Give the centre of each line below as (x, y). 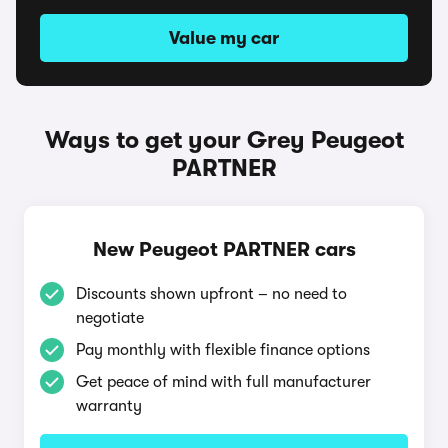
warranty (109, 406)
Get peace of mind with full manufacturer (223, 382)
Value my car (224, 38)
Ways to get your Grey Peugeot (224, 140)
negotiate (110, 318)
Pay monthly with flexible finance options (223, 350)
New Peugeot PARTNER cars (224, 249)
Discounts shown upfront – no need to (211, 294)
